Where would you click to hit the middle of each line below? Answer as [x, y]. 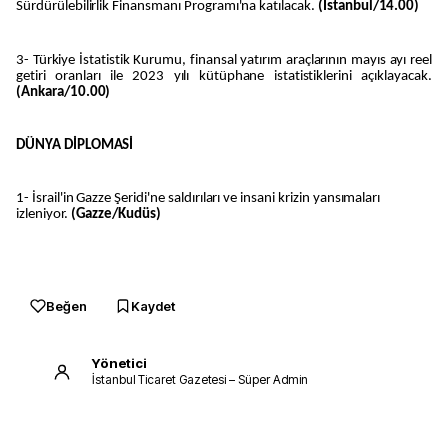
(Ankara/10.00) [63, 92]
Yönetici [119, 363]
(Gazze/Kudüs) [116, 215]
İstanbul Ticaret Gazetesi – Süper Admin [200, 380]
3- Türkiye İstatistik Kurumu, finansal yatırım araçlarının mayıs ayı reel [224, 60]
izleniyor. [43, 215]
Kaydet [153, 305]
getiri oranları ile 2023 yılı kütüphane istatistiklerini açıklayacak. [224, 76]
